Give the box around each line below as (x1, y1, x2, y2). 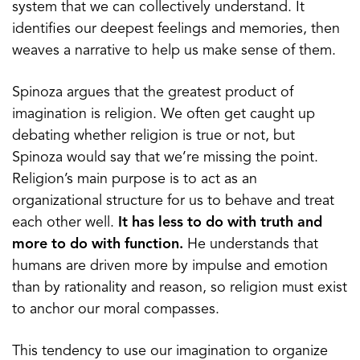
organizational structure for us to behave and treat (12, 193, 334, 208)
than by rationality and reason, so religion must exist (12, 280, 347, 295)
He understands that (183, 236, 318, 252)
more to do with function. (12, 236, 183, 252)
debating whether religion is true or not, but (12, 128, 295, 143)
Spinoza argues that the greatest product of (12, 84, 293, 100)
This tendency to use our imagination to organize (12, 343, 328, 358)
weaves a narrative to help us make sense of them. (12, 43, 336, 58)
